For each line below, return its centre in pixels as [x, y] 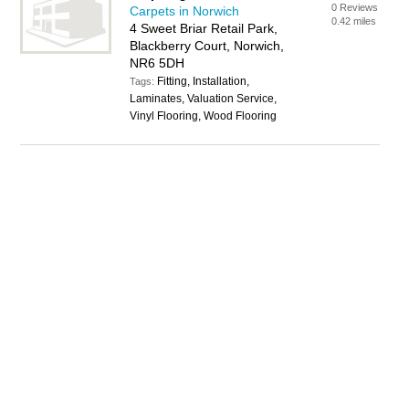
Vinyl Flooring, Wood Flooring [204, 116]
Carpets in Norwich [185, 11]
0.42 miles [354, 21]
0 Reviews [355, 7]
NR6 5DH [157, 63]
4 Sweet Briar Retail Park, [204, 28]
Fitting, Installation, [204, 81]
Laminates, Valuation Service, [204, 99]
